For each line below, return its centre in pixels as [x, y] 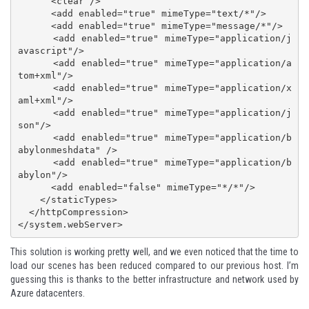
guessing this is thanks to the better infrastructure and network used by [154, 280]
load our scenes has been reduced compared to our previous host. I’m [154, 266]
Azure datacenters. [48, 293]
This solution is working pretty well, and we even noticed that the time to [154, 252]
